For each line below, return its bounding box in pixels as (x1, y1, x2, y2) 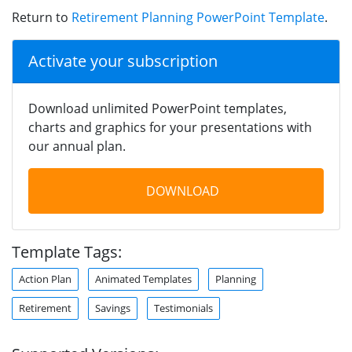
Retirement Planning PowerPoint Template (71, 8, 324, 26)
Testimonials (154, 300, 213, 315)
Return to (12, 8, 71, 26)
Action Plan (19, 271, 71, 286)
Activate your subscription (28, 49, 218, 71)
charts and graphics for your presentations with (28, 118, 312, 136)
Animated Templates (95, 271, 192, 286)
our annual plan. (28, 137, 126, 155)
